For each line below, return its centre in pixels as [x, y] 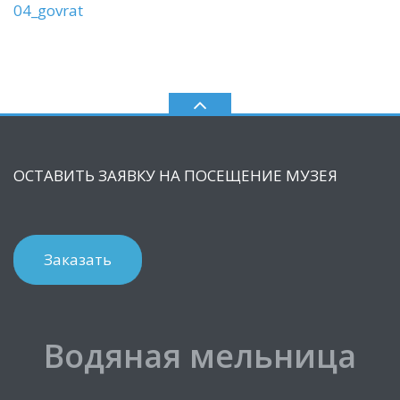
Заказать [78, 259]
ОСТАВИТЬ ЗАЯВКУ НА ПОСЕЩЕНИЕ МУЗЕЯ [175, 175]
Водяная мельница [200, 356]
